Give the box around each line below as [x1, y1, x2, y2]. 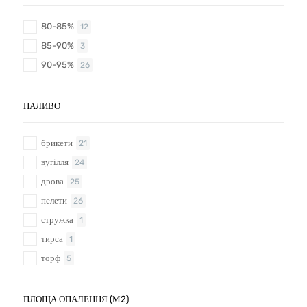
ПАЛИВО [23, 101, 60, 112]
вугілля [41, 156, 69, 167]
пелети [41, 195, 67, 206]
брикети [41, 137, 73, 148]
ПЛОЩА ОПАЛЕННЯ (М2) [23, 293, 129, 304]
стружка [41, 214, 73, 225]
